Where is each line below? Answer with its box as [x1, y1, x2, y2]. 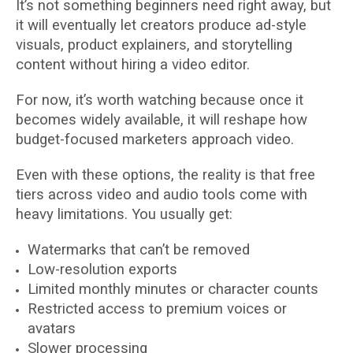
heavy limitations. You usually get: [16, 206, 232, 223]
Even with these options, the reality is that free [16, 166, 315, 184]
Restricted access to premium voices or [28, 300, 287, 318]
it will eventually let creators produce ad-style [16, 17, 307, 34]
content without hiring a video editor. [16, 56, 250, 73]
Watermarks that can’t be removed [28, 241, 250, 258]
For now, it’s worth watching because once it [16, 91, 303, 109]
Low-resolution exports [28, 261, 177, 278]
